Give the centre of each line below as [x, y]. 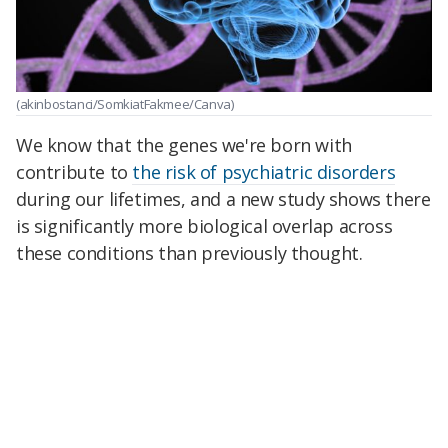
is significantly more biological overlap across [204, 225]
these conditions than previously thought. [189, 252]
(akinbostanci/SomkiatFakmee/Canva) [125, 103]
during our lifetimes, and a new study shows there [223, 198]
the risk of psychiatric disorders [264, 171]
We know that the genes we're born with [184, 144]
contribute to [74, 171]
